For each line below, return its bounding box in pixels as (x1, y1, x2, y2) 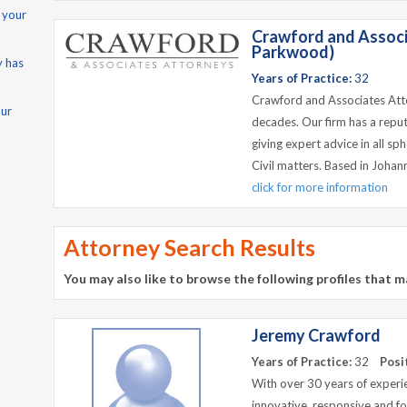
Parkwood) (252, 42, 334, 62)
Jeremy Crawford (252, 325, 381, 345)
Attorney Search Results (64, 233, 315, 261)
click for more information (252, 180, 388, 194)
